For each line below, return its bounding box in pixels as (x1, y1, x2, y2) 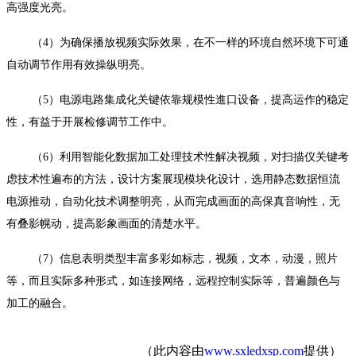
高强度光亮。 (6, 2, 73, 14)
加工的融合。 (6, 297, 73, 309)
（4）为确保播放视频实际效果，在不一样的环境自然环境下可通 (32, 37, 349, 48)
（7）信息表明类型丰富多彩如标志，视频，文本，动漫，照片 (32, 253, 338, 265)
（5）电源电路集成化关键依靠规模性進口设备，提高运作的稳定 (32, 94, 349, 106)
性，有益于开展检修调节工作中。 (6, 116, 173, 128)
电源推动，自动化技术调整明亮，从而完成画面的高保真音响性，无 (6, 195, 340, 207)
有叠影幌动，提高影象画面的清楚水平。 (6, 218, 207, 230)
